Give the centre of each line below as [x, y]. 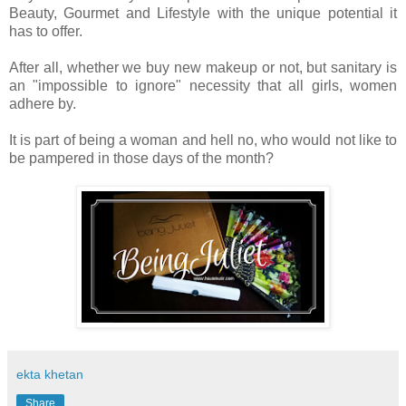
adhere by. [43, 104]
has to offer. [46, 32]
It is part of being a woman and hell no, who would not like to [203, 140]
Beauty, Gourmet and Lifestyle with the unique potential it [203, 14]
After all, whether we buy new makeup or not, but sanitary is [203, 68]
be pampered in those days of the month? [141, 159]
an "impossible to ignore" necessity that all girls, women [203, 86]
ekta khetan [50, 375]
